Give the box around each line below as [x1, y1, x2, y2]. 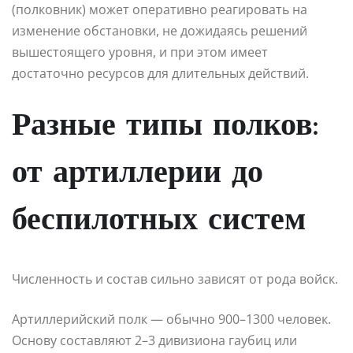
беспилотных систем [12, 205, 306, 237]
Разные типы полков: [12, 110, 318, 143]
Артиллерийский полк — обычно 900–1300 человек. [12, 310, 331, 328]
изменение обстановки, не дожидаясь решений [12, 21, 307, 39]
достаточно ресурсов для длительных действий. [12, 64, 309, 82]
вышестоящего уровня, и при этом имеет [12, 43, 268, 61]
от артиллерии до [12, 158, 263, 190]
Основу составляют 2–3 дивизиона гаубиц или [12, 331, 297, 349]
